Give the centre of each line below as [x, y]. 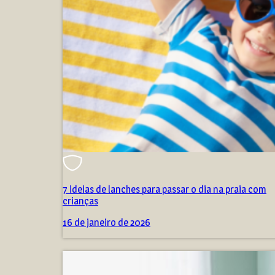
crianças [80, 201]
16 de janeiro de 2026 [107, 223]
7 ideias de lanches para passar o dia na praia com [165, 190]
